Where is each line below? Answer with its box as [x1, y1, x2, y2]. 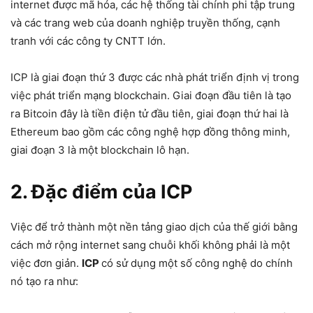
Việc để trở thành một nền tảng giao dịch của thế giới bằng [10, 220, 298, 233]
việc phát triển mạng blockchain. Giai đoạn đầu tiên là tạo [10, 89, 291, 102]
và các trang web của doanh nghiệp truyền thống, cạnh [10, 16, 280, 29]
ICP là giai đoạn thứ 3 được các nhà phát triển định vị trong [10, 71, 299, 84]
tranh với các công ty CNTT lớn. [10, 34, 168, 48]
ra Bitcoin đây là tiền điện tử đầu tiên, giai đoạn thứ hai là [10, 107, 289, 120]
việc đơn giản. [10, 256, 82, 270]
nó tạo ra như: [10, 275, 78, 288]
